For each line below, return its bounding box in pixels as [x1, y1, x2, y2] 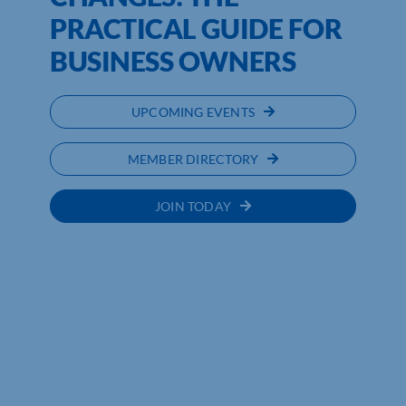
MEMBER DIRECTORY [127, 150, 259, 167]
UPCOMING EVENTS [130, 103, 256, 120]
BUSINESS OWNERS [49, 43, 296, 77]
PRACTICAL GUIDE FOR [49, 11, 343, 44]
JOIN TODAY [154, 198, 232, 214]
